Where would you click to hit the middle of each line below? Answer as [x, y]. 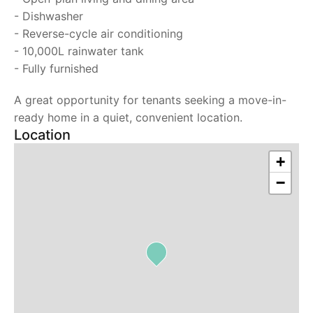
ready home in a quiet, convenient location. [128, 117]
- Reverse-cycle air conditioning [99, 34]
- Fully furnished [56, 68]
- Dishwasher [49, 16]
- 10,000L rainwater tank [79, 51]
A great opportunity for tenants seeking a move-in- [150, 100]
